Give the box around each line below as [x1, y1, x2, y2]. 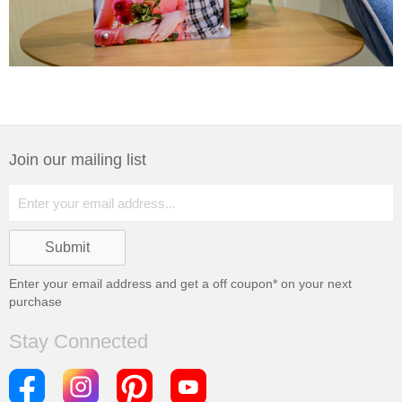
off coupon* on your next [213, 276, 352, 292]
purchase [9, 294, 62, 310]
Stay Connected [9, 330, 148, 354]
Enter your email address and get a [9, 276, 213, 292]
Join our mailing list [9, 151, 146, 170]
